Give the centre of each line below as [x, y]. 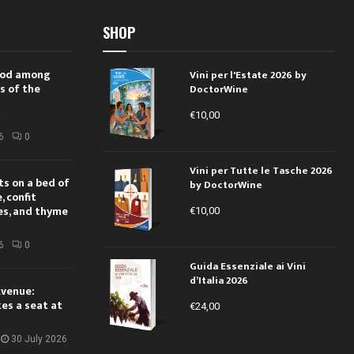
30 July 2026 [39, 339]
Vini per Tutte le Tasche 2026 [261, 170]
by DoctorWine [226, 185]
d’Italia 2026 [218, 280]
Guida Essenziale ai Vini [247, 266]
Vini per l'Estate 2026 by [248, 75]
